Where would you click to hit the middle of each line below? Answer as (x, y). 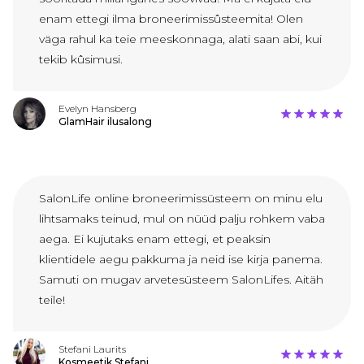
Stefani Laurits (92, 349)
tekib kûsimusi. (81, 60)
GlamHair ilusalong (105, 122)
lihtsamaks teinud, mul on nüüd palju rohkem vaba (182, 219)
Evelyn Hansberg (97, 109)
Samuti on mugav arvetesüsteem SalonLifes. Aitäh (181, 280)
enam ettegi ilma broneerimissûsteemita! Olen (171, 19)
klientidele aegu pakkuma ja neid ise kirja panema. (181, 260)
